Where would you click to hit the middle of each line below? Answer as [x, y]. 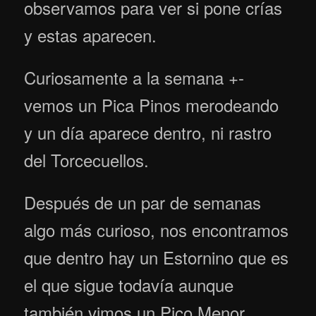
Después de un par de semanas [143, 202]
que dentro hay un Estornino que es [157, 257]
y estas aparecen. [91, 35]
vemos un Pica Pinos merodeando [152, 104]
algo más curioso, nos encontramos [157, 230]
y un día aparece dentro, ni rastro [148, 132]
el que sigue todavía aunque [129, 285]
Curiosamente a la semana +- [134, 77]
